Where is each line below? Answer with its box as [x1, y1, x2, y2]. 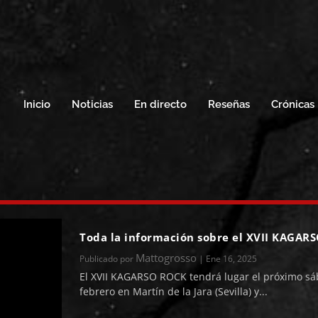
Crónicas [270, 97, 314, 111]
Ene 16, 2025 [206, 253, 258, 265]
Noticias [71, 97, 113, 111]
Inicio [23, 97, 50, 111]
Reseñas [207, 97, 250, 111]
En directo [133, 97, 187, 111]
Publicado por [79, 253, 136, 265]
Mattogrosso [136, 251, 197, 265]
